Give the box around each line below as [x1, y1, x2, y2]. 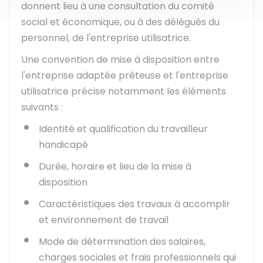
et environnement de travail [39, 213, 168, 227]
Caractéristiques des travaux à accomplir [39, 197, 230, 211]
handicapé [39, 138, 88, 151]
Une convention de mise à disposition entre [21, 53, 220, 66]
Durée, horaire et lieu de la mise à [39, 160, 191, 173]
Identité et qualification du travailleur [39, 122, 208, 136]
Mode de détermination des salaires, [39, 235, 205, 248]
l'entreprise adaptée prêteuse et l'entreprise [21, 69, 228, 82]
